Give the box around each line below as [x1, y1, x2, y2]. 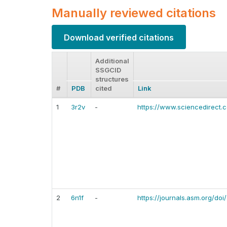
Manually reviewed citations [52, 6, 216, 21]
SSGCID [95, 66, 121, 74]
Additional [95, 57, 129, 65]
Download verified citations [64, 32, 174, 43]
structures [95, 75, 129, 84]
